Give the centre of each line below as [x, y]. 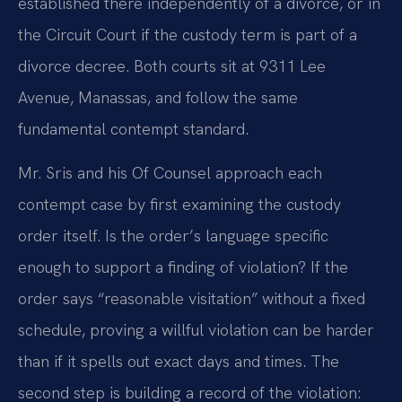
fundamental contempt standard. [133, 128]
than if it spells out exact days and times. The [179, 362]
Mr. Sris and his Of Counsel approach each [170, 173]
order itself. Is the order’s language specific [173, 236]
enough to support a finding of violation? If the [183, 267]
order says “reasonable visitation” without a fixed [192, 299]
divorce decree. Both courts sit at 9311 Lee [172, 66]
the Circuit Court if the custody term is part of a [188, 34]
